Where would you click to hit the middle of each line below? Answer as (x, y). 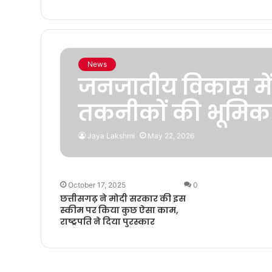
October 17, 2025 (97, 185)
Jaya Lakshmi (111, 135)
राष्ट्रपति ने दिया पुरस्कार (107, 221)
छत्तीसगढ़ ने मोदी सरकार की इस (123, 198)
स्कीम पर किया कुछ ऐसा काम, (119, 210)
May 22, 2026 (171, 135)
